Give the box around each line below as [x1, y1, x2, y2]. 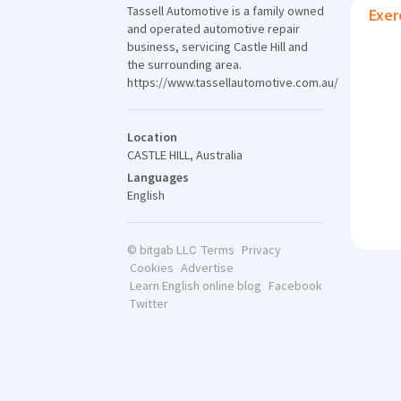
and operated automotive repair [127, 21, 300, 37]
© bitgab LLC [127, 243, 196, 257]
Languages [127, 169, 189, 185]
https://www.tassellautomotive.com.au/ [127, 74, 338, 90]
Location [127, 129, 177, 145]
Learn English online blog [129, 277, 261, 294]
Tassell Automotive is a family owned [127, 3, 324, 19]
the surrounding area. [127, 56, 242, 73]
